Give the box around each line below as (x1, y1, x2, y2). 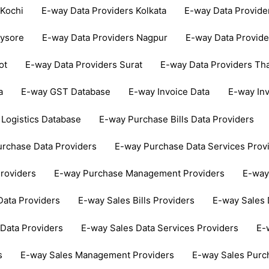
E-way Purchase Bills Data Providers (99, 113, 255, 125)
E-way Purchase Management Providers (54, 168, 225, 180)
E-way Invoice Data (128, 86, 210, 98)
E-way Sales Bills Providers (78, 195, 195, 207)
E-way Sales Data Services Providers (81, 222, 239, 234)
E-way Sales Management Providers (20, 249, 175, 261)
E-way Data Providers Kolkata (41, 4, 167, 16)
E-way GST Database (21, 86, 111, 98)
